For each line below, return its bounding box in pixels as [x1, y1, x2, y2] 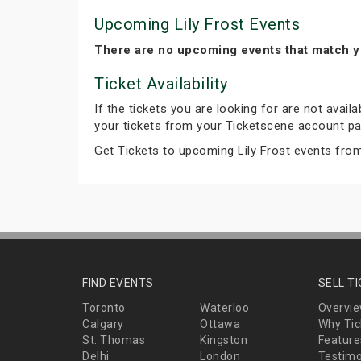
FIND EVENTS [82, 276, 154, 289]
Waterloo [200, 301, 250, 314]
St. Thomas [82, 333, 145, 346]
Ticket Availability [94, 73, 228, 93]
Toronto [82, 301, 126, 314]
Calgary [82, 317, 124, 330]
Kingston [200, 333, 248, 346]
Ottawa [200, 317, 241, 330]
